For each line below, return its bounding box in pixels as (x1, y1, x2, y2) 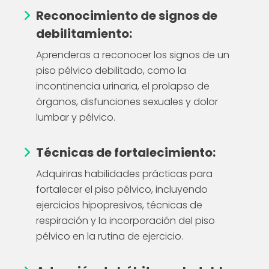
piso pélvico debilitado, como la (36, 63, 186, 77)
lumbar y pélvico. (36, 110, 115, 124)
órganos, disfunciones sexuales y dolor (36, 94, 218, 109)
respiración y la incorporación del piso (36, 213, 215, 228)
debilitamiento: (36, 25, 132, 42)
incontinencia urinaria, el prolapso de (36, 79, 210, 93)
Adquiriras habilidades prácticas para (36, 166, 213, 181)
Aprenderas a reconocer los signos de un (36, 47, 229, 62)
